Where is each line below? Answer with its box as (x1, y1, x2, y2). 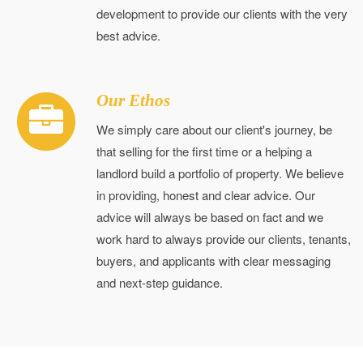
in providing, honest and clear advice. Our (96, 186, 315, 203)
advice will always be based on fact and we (96, 208, 323, 225)
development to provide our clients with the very (96, 5, 348, 22)
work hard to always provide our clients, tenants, (96, 230, 351, 247)
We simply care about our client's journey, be (96, 121, 332, 138)
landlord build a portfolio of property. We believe (96, 164, 344, 181)
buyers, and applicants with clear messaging (96, 252, 331, 269)
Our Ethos (96, 91, 170, 110)
